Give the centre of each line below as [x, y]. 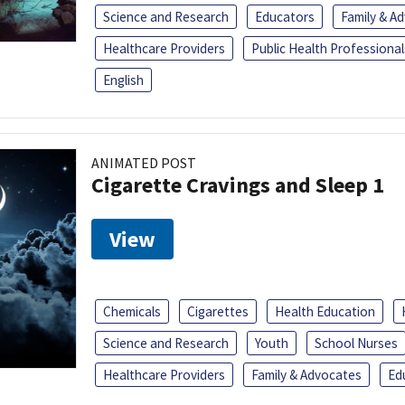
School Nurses [356, 343]
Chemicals [132, 311]
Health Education [325, 311]
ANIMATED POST [144, 162]
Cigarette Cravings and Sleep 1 [238, 184]
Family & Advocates [306, 374]
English [123, 80]
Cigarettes [218, 311]
